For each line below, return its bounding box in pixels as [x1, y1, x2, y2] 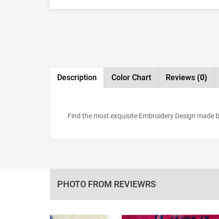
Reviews [166, 72, 197, 82]
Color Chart [111, 72, 151, 82]
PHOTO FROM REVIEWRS [57, 178, 156, 189]
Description [57, 72, 97, 82]
